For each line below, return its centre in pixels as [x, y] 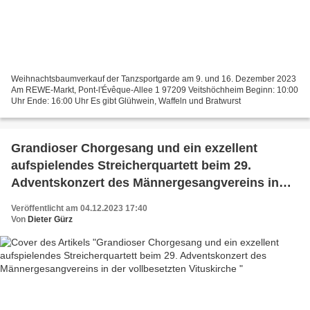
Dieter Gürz [50, 219]
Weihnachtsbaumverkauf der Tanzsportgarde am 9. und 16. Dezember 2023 [154, 79]
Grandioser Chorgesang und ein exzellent [134, 148]
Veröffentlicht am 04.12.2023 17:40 [79, 208]
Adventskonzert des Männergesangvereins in [145, 182]
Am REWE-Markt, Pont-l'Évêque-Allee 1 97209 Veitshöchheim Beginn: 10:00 [155, 90]
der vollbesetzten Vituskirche [97, 200]
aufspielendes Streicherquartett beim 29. [131, 165]
